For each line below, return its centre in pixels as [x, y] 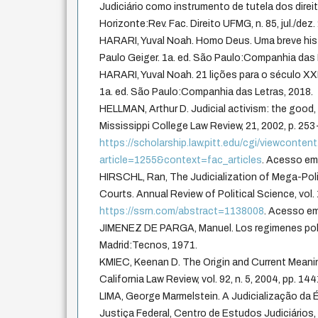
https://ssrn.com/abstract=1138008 [182, 212]
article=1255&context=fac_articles [181, 160]
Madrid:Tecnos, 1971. [149, 246]
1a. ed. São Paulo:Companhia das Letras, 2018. [207, 92]
